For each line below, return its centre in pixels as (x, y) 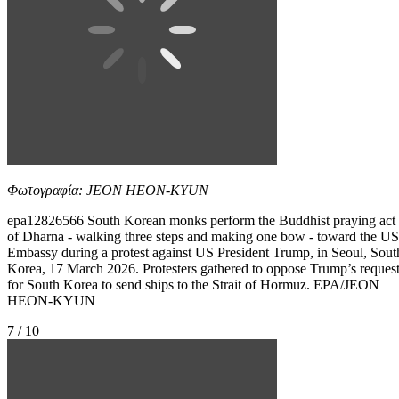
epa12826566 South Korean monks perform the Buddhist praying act (201, 220)
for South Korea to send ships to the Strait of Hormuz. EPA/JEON (193, 284)
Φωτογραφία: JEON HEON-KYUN (108, 190)
